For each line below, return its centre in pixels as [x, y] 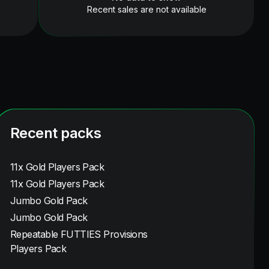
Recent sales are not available [147, 9]
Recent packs [56, 133]
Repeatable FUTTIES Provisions [79, 234]
